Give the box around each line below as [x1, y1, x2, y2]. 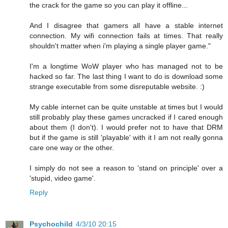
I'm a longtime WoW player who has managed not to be [30, 62, 223, 70]
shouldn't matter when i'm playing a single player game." [30, 41, 211, 50]
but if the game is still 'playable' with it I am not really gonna [30, 133, 223, 141]
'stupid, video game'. [30, 174, 96, 182]
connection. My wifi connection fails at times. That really [30, 31, 223, 40]
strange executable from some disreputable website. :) [30, 82, 205, 91]
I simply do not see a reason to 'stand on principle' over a [30, 163, 223, 172]
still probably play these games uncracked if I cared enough [30, 112, 223, 121]
